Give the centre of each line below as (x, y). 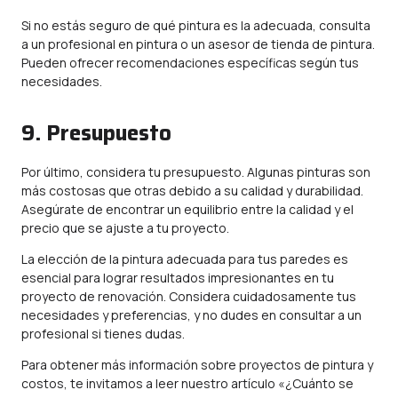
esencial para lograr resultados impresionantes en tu (178, 278)
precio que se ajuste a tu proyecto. (125, 228)
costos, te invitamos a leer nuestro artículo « (153, 383)
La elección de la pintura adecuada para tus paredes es (185, 259)
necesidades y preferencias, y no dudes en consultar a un (191, 315)
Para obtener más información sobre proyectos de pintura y (197, 365)
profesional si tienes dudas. (103, 334)
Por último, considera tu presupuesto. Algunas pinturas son (196, 172)
